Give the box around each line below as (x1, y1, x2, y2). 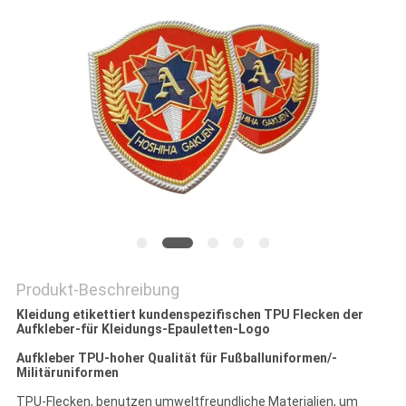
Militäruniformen (15, 365, 119, 381)
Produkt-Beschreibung (15, 280, 179, 300)
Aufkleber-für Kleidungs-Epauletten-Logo (15, 322, 270, 337)
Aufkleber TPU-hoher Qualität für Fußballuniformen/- (15, 351, 337, 366)
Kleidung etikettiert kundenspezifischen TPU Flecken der (15, 307, 363, 323)
